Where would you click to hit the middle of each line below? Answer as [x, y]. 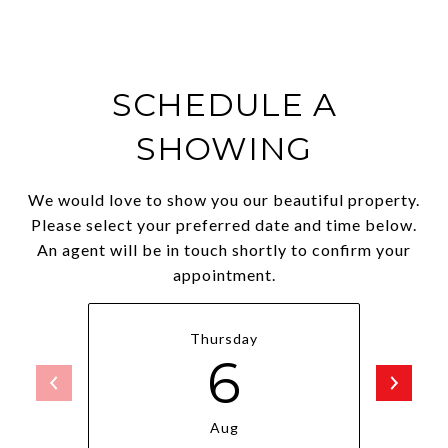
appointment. [224, 274]
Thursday [224, 338]
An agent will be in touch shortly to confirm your [224, 249]
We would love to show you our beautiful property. [224, 199]
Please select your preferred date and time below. [224, 224]
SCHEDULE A [224, 104]
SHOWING [224, 148]
